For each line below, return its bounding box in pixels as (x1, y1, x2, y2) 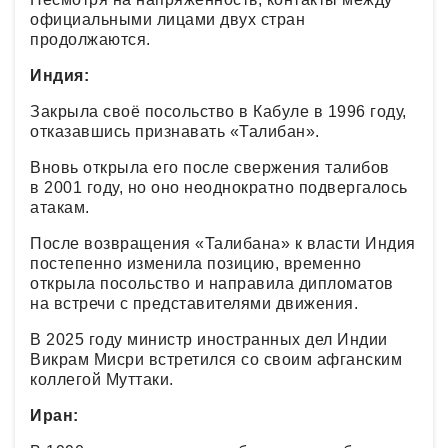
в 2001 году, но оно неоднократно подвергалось (30, 178, 408, 196)
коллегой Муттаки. (30, 370, 174, 388)
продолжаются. (30, 30, 151, 48)
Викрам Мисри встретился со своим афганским (30, 350, 402, 368)
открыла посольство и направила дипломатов (30, 274, 394, 292)
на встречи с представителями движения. (30, 294, 358, 312)
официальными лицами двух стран (30, 10, 305, 28)
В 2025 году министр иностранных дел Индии (30, 330, 388, 348)
